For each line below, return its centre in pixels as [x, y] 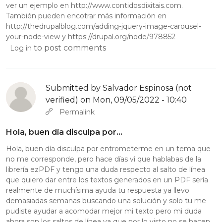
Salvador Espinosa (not [147, 88]
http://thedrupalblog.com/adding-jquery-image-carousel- [104, 27]
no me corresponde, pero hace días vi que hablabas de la [104, 159]
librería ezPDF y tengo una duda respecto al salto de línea [106, 169]
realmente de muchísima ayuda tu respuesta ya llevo [98, 190]
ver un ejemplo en [38, 6]
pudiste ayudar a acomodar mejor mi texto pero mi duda [104, 211]
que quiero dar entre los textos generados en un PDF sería [107, 180]
